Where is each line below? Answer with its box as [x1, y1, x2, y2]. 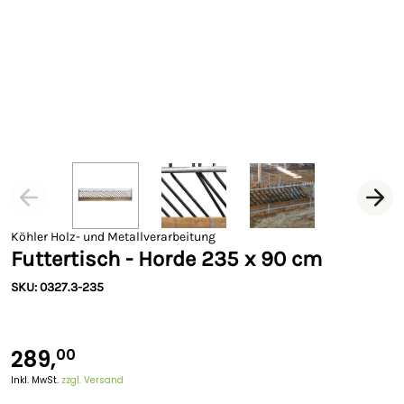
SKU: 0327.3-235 [11, 280, 104, 295]
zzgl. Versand [61, 373, 124, 387]
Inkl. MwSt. [11, 373, 61, 387]
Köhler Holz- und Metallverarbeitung [11, 229, 216, 244]
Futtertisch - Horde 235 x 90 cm [11, 246, 322, 271]
